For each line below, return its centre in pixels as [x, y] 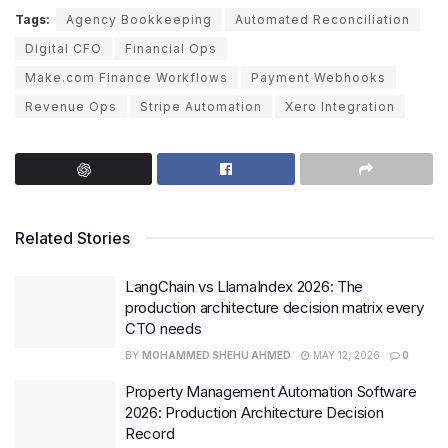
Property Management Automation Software [271, 392]
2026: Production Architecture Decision [254, 413]
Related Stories [72, 238]
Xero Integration [340, 107]
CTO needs [163, 329]
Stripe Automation [201, 107]
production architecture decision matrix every [274, 308]
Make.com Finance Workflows [126, 78]
